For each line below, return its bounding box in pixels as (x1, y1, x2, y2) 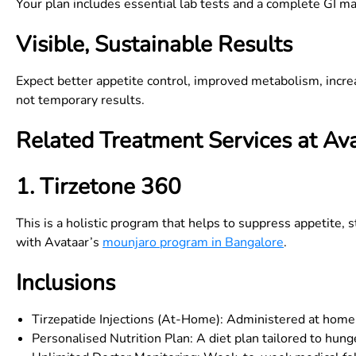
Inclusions (16, 268, 115, 298)
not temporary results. (16, 91, 145, 109)
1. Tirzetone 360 (16, 172, 181, 202)
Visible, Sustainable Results (16, 29, 292, 60)
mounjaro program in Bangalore (103, 234, 284, 251)
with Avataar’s (16, 234, 103, 251)
